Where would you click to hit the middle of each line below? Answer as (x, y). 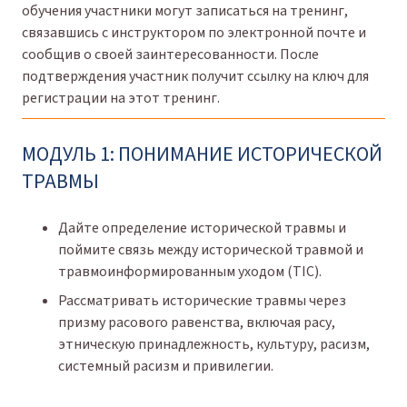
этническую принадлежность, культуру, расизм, (214, 344)
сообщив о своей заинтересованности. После (170, 54)
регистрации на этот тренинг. (121, 98)
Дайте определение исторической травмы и (202, 228)
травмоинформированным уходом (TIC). (190, 271)
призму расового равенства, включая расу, (197, 322)
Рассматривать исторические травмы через (202, 300)
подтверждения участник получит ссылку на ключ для (195, 76)
